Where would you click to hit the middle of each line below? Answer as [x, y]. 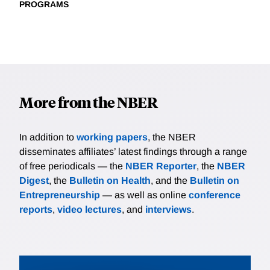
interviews [168, 210]
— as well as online [144, 195]
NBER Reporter [161, 166]
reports [36, 210]
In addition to [48, 137]
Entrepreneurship [60, 195]
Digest [34, 181]
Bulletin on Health [110, 181]
